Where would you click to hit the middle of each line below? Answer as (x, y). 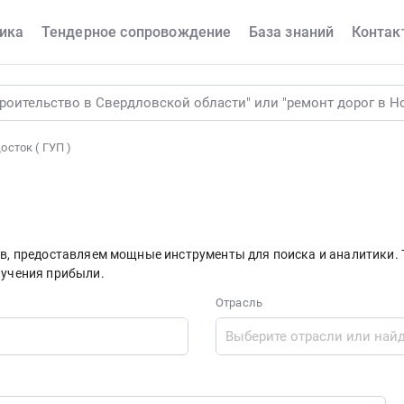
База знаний (291, 32)
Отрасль (239, 303)
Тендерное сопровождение (136, 32)
